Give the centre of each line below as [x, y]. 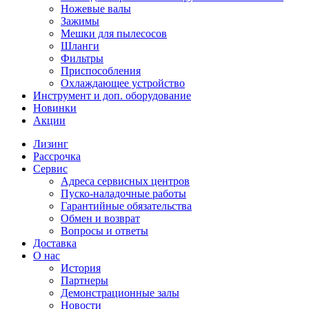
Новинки [55, 108]
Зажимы [80, 21]
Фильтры [82, 58]
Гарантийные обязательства [126, 206]
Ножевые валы [96, 8]
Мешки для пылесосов [114, 33]
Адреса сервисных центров [125, 181]
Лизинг [51, 143]
